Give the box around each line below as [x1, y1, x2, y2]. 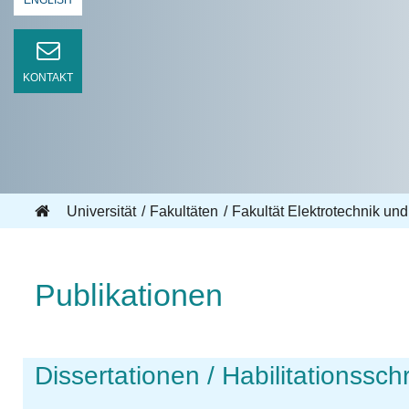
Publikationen [34, 278, 223, 312]
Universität [66, 204, 136, 219]
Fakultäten [149, 204, 218, 219]
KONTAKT [23, 71, 73, 84]
